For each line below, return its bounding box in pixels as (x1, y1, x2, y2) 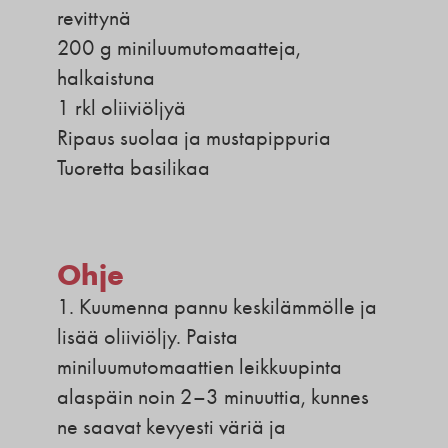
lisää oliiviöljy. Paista (56, 324, 238, 351)
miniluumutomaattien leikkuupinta (56, 354, 342, 381)
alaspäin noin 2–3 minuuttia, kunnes (56, 384, 369, 411)
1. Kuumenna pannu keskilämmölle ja (56, 294, 377, 321)
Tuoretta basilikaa (56, 154, 210, 181)
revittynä (56, 4, 131, 31)
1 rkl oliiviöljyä (56, 94, 186, 121)
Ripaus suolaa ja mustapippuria (56, 124, 331, 151)
